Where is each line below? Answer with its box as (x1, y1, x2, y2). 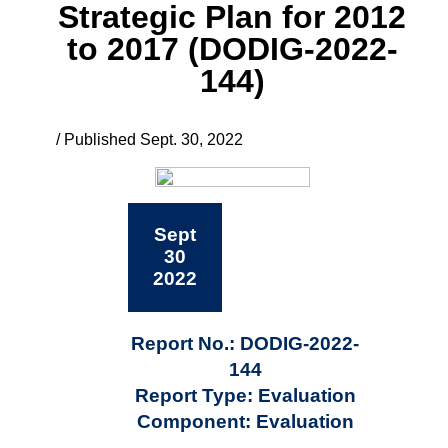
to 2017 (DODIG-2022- (66, 30, 398, 67)
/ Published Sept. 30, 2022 (56, 130, 243, 148)
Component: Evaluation (136, 410, 354, 432)
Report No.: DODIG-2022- (131, 332, 360, 354)
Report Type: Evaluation (134, 384, 356, 406)
